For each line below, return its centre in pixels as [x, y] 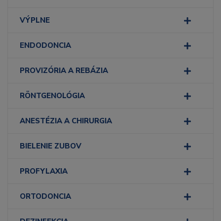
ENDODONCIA [45, 45]
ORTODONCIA [45, 196]
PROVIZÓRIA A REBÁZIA [64, 71]
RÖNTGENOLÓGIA [52, 96]
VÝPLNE [35, 20]
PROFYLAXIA [44, 171]
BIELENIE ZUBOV [51, 146]
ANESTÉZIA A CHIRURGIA [66, 121]
